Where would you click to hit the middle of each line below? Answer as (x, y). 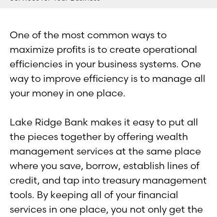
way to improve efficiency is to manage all (108, 78)
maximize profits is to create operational (103, 49)
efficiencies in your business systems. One (105, 63)
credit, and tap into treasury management (108, 180)
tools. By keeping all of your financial (94, 194)
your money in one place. (68, 93)
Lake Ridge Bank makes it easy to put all (104, 122)
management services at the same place (105, 151)
